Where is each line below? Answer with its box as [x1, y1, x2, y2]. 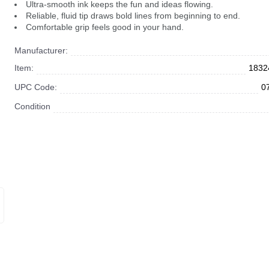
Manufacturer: [14, 46, 68, 55]
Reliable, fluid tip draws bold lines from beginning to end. [25, 11, 240, 20]
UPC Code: [14, 82, 57, 92]
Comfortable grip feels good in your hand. [25, 22, 184, 32]
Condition [14, 101, 50, 111]
